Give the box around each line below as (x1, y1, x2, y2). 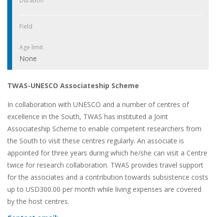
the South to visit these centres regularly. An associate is (7, 136, 184, 145)
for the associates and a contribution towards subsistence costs (7, 172, 208, 182)
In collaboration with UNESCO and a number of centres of (7, 99, 189, 109)
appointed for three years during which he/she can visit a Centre (7, 148, 207, 157)
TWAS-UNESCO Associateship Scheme (7, 80, 139, 90)
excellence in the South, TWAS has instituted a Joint (7, 111, 168, 121)
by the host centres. (7, 196, 69, 206)
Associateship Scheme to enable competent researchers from (7, 124, 201, 133)
